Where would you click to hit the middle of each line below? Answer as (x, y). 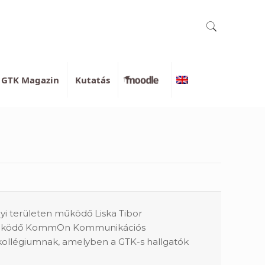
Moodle (148, 80)
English (192, 80)
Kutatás (93, 80)
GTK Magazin (30, 80)
